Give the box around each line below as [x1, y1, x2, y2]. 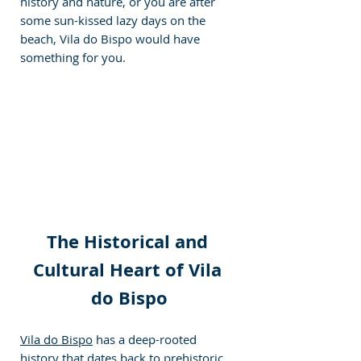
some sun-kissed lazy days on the [20, 12, 209, 28]
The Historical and [46, 228, 213, 254]
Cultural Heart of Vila [32, 256, 226, 282]
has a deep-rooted [93, 330, 200, 347]
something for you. [20, 49, 126, 65]
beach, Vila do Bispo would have [20, 31, 203, 47]
